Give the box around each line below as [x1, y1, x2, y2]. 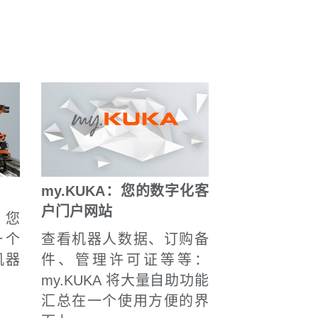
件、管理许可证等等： [40, 251, 209, 268]
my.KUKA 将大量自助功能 [40, 272, 209, 288]
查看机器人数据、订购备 [40, 231, 209, 247]
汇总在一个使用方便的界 [40, 292, 209, 309]
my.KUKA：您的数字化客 [40, 182, 209, 199]
